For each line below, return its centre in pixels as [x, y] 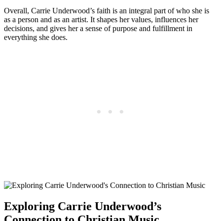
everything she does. [36, 37]
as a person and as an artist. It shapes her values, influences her [101, 20]
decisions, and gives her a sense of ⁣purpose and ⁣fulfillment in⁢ [98, 29]
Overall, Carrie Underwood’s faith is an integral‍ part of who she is [107, 11]
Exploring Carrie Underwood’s [83, 206]
